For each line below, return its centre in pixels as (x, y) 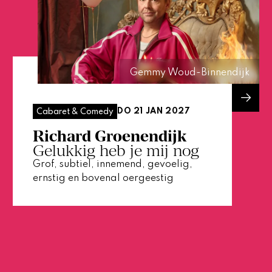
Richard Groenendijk (109, 136)
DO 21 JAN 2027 (154, 111)
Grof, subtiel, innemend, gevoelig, (112, 165)
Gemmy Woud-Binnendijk (189, 73)
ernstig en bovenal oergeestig (103, 179)
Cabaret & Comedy (75, 111)
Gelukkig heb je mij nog (116, 151)
